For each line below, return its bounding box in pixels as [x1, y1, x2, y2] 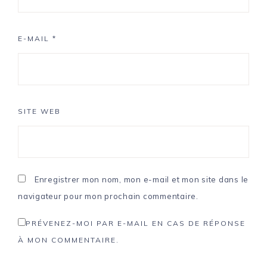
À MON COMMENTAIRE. [18, 235, 119, 245]
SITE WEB [18, 107, 61, 116]
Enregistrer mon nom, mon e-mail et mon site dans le [34, 175, 249, 185]
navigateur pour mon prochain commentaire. [18, 191, 198, 201]
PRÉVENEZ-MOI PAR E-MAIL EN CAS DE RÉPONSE [26, 219, 246, 228]
